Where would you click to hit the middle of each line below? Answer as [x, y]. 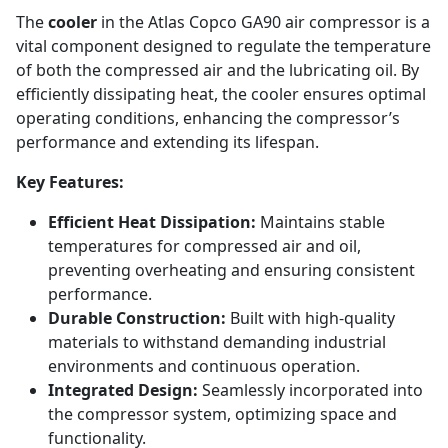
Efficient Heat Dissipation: [152, 222]
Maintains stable [320, 222]
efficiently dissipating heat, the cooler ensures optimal [221, 94]
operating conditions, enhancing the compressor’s [208, 118]
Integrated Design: [123, 390]
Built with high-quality [310, 318]
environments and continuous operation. [204, 366]
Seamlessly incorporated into [310, 390]
